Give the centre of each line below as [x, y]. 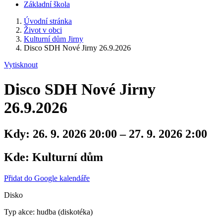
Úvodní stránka [48, 21]
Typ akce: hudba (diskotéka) [48, 212]
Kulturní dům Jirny [54, 39]
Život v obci [43, 30]
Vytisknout [21, 65]
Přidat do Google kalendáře [47, 178]
